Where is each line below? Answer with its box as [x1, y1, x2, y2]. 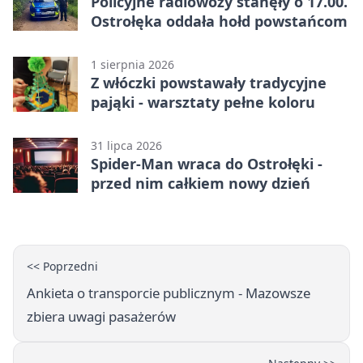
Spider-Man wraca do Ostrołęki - [91, 153, 322, 173]
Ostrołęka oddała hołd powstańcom [91, 11, 348, 31]
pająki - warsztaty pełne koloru [91, 92, 315, 112]
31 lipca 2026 [91, 137, 162, 153]
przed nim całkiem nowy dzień [91, 173, 310, 193]
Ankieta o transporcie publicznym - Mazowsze [27, 283, 310, 302]
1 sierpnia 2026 [91, 56, 174, 72]
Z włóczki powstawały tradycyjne [91, 72, 327, 92]
